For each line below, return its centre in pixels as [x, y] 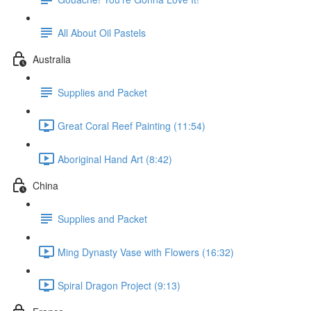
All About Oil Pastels [102, 32]
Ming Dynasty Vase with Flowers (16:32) [146, 252]
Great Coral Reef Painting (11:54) [132, 125]
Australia [52, 59]
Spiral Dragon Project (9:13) [119, 285]
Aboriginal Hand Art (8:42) [115, 159]
